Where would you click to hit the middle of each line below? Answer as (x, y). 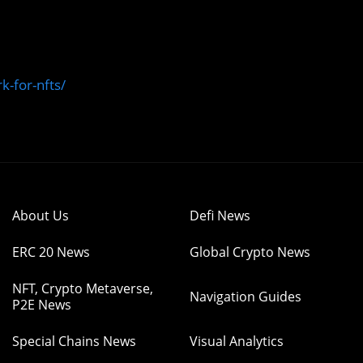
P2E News (42, 305)
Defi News (220, 216)
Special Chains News (74, 341)
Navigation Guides (246, 297)
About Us (41, 216)
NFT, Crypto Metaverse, (83, 288)
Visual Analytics (237, 341)
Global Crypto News (250, 252)
